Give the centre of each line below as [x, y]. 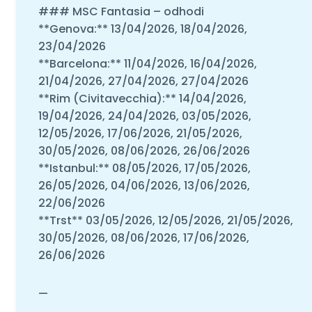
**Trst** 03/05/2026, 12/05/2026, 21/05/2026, [165, 220]
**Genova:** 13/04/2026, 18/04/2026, [142, 29]
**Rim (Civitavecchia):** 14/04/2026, [142, 98]
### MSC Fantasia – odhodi [121, 11]
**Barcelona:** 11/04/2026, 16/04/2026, [147, 63]
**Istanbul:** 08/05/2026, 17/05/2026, [144, 168]
